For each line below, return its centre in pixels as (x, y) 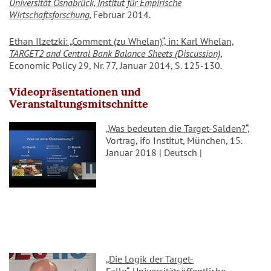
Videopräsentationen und (75, 92)
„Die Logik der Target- (150, 259)
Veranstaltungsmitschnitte (79, 104)
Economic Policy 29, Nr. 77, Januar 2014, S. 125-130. (116, 66)
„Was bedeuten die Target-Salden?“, (178, 129)
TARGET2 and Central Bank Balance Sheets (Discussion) (115, 54)
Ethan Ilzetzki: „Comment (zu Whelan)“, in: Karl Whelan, (122, 41)
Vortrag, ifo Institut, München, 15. (174, 141)
